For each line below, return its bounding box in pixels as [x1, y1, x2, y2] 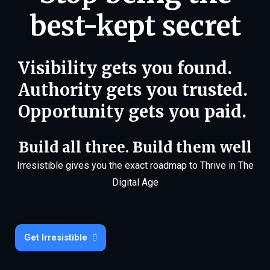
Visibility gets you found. [18, 57, 232, 79]
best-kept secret [29, 8, 241, 43]
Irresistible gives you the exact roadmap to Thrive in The [16, 159, 254, 171]
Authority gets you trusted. [18, 78, 248, 101]
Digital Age [111, 176, 159, 188]
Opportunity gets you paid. [18, 100, 246, 122]
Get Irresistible [24, 231, 87, 243]
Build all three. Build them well [18, 137, 252, 157]
